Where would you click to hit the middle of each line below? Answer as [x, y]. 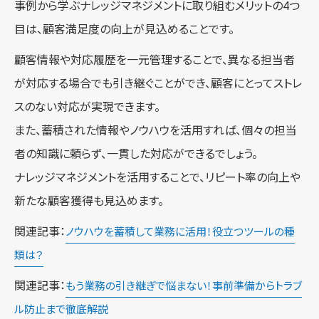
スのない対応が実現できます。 [87, 107]
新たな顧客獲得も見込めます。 [89, 201]
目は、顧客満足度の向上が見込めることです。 [124, 29]
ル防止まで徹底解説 [61, 309]
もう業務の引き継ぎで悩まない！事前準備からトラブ [184, 286]
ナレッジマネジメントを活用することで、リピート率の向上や [157, 177]
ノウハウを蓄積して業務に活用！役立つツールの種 [180, 232]
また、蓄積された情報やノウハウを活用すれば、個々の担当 [156, 130]
